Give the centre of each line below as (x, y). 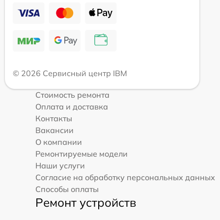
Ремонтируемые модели (82, 154)
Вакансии (55, 130)
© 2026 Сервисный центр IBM (70, 73)
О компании (59, 142)
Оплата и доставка (72, 107)
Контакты (54, 119)
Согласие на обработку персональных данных (125, 178)
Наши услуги (60, 166)
